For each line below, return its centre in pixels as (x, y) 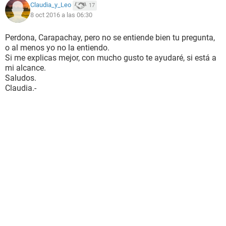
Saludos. (21, 78)
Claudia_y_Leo (51, 5)
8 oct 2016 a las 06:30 (61, 15)
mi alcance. (25, 68)
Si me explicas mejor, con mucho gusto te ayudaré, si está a (111, 58)
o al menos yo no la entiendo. (57, 48)
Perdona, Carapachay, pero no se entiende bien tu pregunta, (110, 38)
